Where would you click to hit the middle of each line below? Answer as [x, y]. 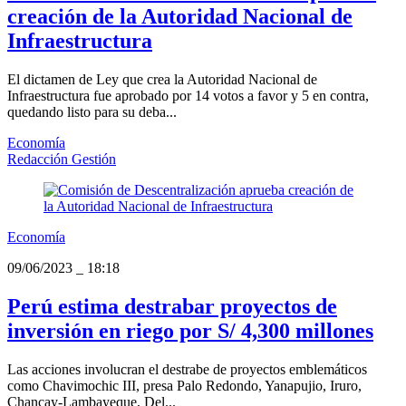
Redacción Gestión [62, 159]
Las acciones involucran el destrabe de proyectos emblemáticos [187, 369]
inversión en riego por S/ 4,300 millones [190, 330]
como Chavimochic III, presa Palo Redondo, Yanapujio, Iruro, [184, 385]
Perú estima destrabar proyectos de [172, 306]
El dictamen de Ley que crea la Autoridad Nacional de [162, 80]
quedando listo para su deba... [92, 112]
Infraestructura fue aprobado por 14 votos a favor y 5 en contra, [188, 96]
